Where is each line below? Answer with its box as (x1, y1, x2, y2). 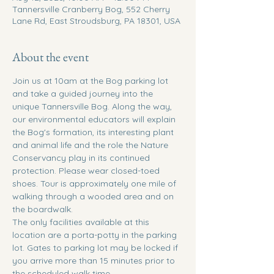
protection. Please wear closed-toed (12, 165, 162, 176)
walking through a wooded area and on (12, 191, 176, 202)
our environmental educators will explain (12, 114, 178, 125)
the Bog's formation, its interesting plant (12, 127, 176, 138)
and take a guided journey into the (12, 88, 155, 99)
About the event (12, 49, 89, 65)
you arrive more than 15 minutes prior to (12, 255, 177, 266)
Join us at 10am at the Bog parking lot (12, 75, 171, 86)
